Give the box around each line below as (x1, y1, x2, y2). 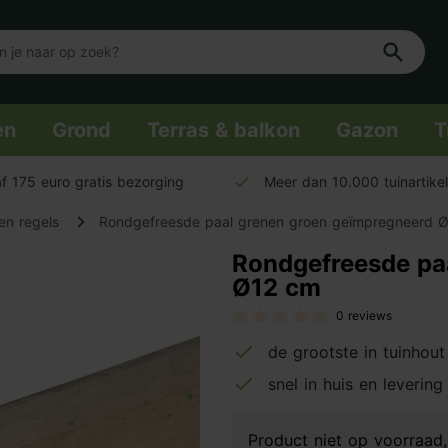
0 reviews (336, 308, 392, 323)
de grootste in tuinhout (268, 342, 445, 362)
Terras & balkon (147, 118, 300, 142)
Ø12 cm (232, 273, 321, 302)
